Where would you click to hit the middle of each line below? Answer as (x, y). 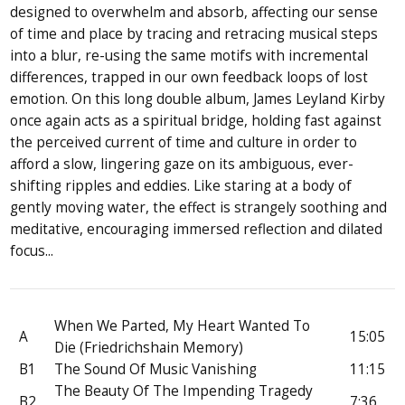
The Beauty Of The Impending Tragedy (184, 391)
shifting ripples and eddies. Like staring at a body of (181, 186)
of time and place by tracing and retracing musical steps (194, 34)
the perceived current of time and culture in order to (184, 143)
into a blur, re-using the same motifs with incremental (189, 56)
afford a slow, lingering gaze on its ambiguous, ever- (182, 165)
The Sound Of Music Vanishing (156, 369)
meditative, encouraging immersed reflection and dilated (197, 230)
